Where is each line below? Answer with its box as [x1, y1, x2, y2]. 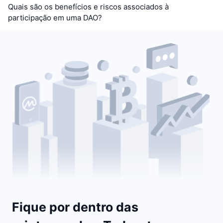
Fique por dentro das [12, 199, 138, 215]
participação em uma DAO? [8, 13, 102, 22]
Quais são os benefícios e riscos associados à [8, 2, 169, 11]
